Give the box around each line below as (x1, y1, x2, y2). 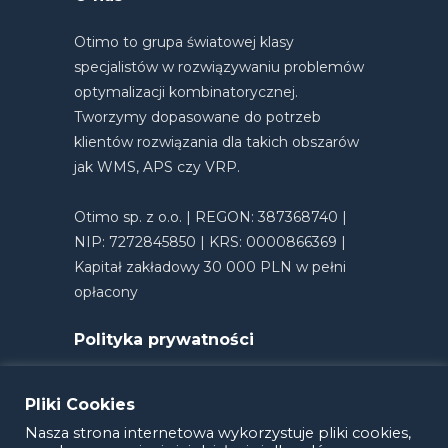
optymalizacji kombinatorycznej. (74, 83, 298, 102)
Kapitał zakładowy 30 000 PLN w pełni (74, 258, 346, 277)
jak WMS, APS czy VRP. (74, 158, 240, 177)
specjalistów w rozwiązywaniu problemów (74, 58, 364, 77)
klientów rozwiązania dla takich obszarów (74, 133, 359, 152)
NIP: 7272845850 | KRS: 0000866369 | (74, 233, 346, 252)
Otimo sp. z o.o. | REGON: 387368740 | (74, 208, 347, 227)
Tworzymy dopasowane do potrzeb (74, 108, 321, 127)
